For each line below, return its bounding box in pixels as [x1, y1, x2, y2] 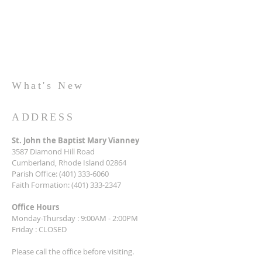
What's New [12, 80, 84, 91]
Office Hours [12, 202, 59, 212]
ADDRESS [12, 111, 75, 123]
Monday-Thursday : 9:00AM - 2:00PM [12, 213, 138, 223]
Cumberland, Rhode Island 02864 [12, 157, 126, 168]
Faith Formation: [12, 180, 71, 190]
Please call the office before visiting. [12, 246, 134, 257]
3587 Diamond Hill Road [12, 146, 95, 157]
